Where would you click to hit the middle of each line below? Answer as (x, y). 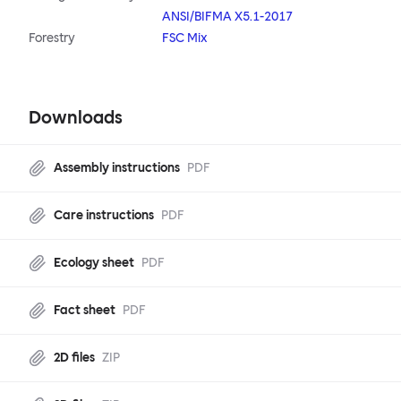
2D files (74, 358)
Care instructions (104, 216)
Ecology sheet (94, 263)
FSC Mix (185, 38)
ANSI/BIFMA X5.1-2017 (228, 17)
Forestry (52, 38)
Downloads (76, 118)
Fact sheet (85, 311)
